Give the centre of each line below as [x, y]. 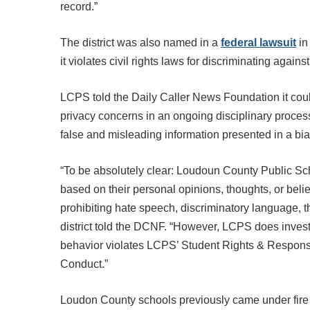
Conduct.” [84, 264]
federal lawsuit [258, 42]
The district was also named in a [140, 42]
